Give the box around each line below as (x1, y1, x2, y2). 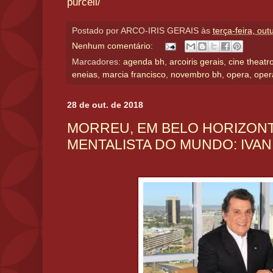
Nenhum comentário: (72, 41, 155, 51)
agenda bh (123, 57, 165, 67)
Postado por (72, 26, 121, 36)
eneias (72, 70, 97, 80)
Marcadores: (72, 57, 123, 67)
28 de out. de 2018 (67, 100, 143, 110)
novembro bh (171, 70, 222, 80)
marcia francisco (102, 70, 166, 80)
